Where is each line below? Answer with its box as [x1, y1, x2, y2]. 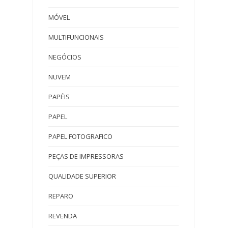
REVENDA [48, 211, 77, 220]
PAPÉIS [48, 92, 70, 101]
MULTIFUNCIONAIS [48, 32, 104, 42]
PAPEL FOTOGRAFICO [48, 131, 112, 141]
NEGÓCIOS [48, 52, 81, 62]
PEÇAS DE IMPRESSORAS [48, 151, 124, 161]
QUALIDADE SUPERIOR [48, 171, 116, 181]
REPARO [48, 191, 73, 201]
